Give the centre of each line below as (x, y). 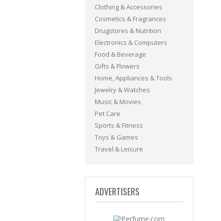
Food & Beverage (120, 54)
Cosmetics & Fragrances (130, 19)
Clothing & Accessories (129, 7)
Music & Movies (118, 102)
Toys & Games (116, 137)
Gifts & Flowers (117, 66)
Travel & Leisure (119, 149)
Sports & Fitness (119, 125)
